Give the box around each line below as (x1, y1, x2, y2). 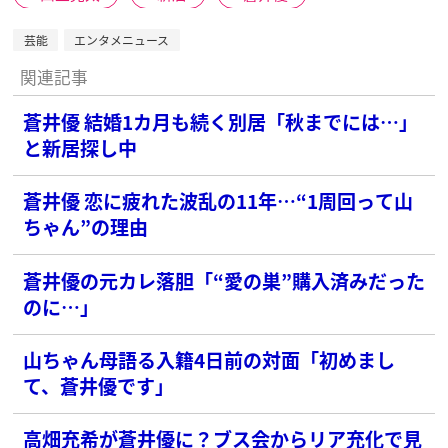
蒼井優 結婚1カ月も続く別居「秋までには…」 (23, 107, 419, 135)
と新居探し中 (23, 133, 138, 161)
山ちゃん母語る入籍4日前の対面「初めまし (23, 346, 396, 374)
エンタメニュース (74, 31, 170, 49)
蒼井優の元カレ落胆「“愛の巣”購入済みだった (23, 266, 426, 294)
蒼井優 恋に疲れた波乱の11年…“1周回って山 (23, 187, 414, 215)
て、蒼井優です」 (23, 372, 175, 400)
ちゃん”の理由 (23, 213, 149, 241)
